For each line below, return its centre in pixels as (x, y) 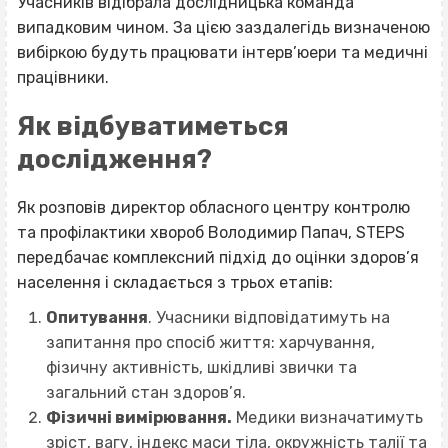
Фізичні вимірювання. (138, 417)
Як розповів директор (103, 207)
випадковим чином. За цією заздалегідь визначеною (223, 27)
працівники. (63, 77)
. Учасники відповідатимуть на (268, 317)
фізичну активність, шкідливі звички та (201, 367)
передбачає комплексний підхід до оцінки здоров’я (218, 257)
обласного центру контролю (299, 207)
